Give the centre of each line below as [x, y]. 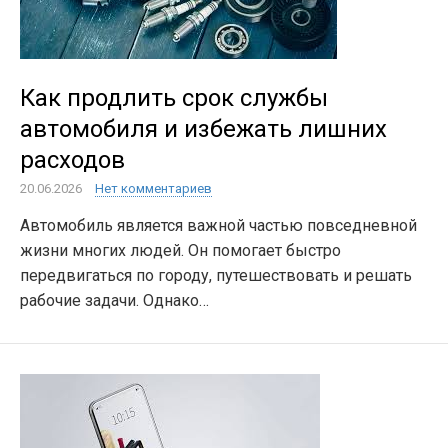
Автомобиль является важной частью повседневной [218, 225]
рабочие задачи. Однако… [114, 300]
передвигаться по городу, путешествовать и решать [216, 275]
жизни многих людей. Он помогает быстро [180, 250]
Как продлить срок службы [174, 98]
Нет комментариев [153, 188]
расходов [72, 160]
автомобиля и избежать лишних [203, 129]
